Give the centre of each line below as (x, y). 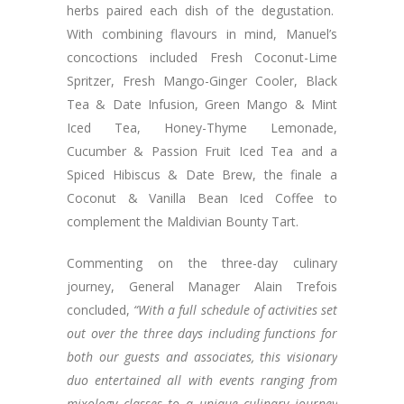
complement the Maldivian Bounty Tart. (183, 222)
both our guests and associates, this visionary (202, 357)
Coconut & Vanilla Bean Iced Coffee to (202, 198)
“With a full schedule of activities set (236, 310)
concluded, (101, 310)
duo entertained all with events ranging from (202, 381)
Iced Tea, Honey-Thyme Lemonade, (202, 128)
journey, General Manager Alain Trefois (202, 287)
